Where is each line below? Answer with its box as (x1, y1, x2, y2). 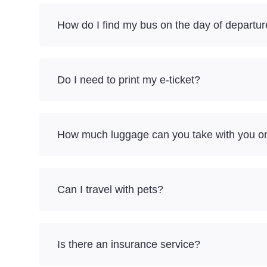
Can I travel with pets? (57, 184, 163, 195)
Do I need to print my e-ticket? (57, 74, 200, 86)
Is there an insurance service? (57, 238, 200, 250)
